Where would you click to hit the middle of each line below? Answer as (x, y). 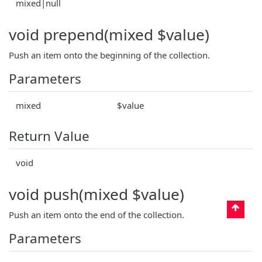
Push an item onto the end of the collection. (96, 214)
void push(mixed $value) (96, 194)
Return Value (49, 136)
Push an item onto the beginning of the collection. (109, 55)
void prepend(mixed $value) (109, 34)
